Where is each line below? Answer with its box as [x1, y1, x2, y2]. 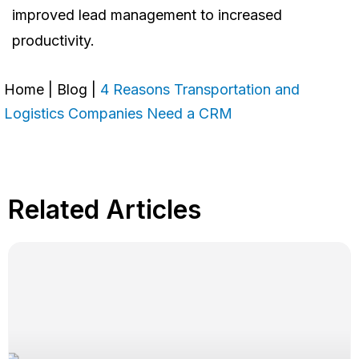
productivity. [12, 32, 95, 50]
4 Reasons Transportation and [100, 81, 300, 99]
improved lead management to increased [12, 6, 282, 24]
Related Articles [8, 194, 201, 226]
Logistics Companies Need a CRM [4, 105, 232, 123]
